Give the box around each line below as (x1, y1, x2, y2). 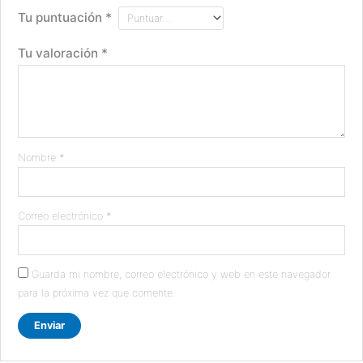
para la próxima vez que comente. (18, 287, 176, 300)
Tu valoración (18, 45, 102, 62)
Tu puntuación (18, 9, 106, 25)
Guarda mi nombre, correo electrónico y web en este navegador (32, 268, 331, 281)
